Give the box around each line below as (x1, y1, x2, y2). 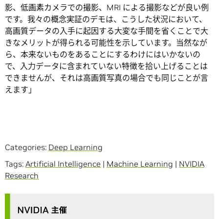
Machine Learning (107, 158, 173, 169)
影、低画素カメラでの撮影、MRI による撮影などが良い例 (5, 2, 209, 12)
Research (5, 170, 39, 180)
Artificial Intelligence (25, 158, 101, 169)
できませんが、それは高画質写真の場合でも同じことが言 (5, 72, 208, 83)
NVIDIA (179, 158, 204, 169)
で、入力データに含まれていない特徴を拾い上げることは (5, 61, 208, 71)
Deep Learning (48, 142, 103, 152)
